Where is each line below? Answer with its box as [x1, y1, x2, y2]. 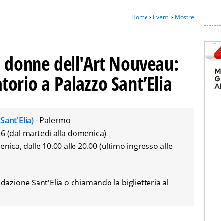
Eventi [153, 13, 170, 21]
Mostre [175, 13, 194, 21]
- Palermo [35, 115, 71, 126]
